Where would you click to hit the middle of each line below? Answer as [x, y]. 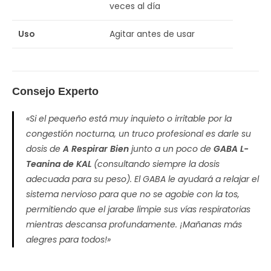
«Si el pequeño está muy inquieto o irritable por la [129, 118]
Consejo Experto [55, 91]
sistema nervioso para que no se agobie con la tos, [133, 194]
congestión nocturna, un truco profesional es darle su [139, 133]
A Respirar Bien [96, 149]
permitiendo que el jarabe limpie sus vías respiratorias [138, 209]
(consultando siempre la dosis [155, 164]
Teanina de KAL [59, 164]
